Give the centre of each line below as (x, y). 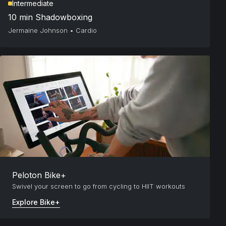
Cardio (86, 31)
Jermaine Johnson (38, 31)
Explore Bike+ (36, 202)
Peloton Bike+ (39, 175)
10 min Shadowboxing (50, 17)
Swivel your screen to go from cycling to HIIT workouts (99, 186)
